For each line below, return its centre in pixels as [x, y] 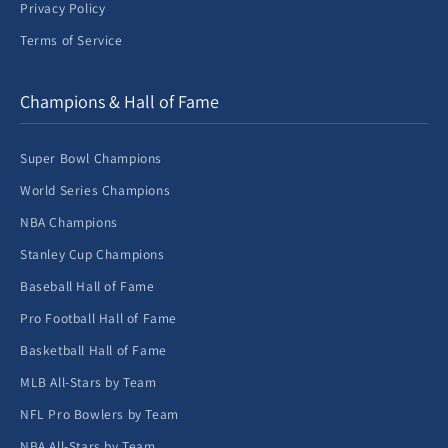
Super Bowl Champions [91, 158]
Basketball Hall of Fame [93, 350]
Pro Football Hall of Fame [98, 318]
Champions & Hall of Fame [119, 101]
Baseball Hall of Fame [87, 286]
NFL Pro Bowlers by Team [99, 414]
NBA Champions [69, 222]
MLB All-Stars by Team [88, 382]
